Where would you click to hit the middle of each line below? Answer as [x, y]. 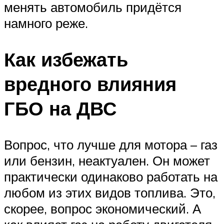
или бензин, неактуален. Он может [107, 160]
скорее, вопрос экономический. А [102, 208]
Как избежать [66, 59]
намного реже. [46, 23]
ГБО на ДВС [60, 108]
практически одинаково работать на [111, 176]
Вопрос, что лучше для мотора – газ [111, 144]
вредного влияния [90, 83]
